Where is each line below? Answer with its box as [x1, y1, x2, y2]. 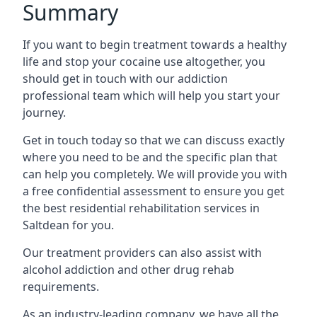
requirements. [23, 279, 102, 294]
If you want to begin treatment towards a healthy [23, 37, 287, 52]
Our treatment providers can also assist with [23, 245, 262, 260]
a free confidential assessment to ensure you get [23, 183, 284, 199]
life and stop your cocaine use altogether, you [23, 54, 265, 69]
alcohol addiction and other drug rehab [23, 262, 234, 277]
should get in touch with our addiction [23, 71, 228, 86]
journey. [23, 105, 66, 120]
